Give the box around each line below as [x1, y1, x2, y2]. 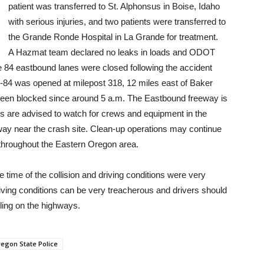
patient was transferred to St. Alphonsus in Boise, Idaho [8, 1, 220, 11]
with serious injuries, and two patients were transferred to [8, 16, 226, 27]
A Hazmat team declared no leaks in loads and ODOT [8, 47, 215, 57]
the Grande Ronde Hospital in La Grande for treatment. [8, 32, 218, 42]
